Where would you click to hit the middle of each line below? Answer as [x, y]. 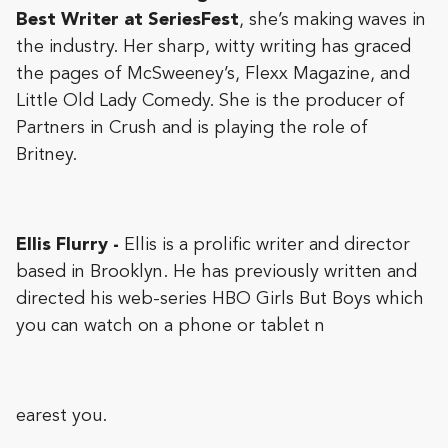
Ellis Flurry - [70, 244]
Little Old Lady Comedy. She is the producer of [210, 100]
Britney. [46, 154]
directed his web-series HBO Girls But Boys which [220, 298]
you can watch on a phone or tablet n [170, 325]
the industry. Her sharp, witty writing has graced [213, 46]
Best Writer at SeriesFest [127, 19]
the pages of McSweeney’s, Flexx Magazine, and [213, 73]
